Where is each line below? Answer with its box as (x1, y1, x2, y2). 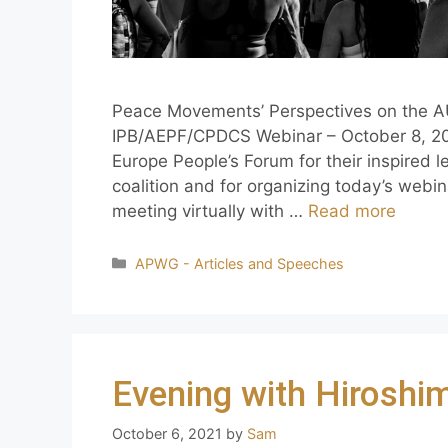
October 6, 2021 (112, 424, 222, 442)
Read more (308, 200, 396, 221)
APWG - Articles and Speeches (135, 254, 345, 272)
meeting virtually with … (112, 200, 308, 221)
